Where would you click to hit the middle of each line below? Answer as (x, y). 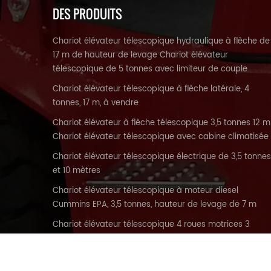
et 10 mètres (77, 171)
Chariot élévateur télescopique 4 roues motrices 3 (151, 225)
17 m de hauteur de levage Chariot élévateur (140, 55)
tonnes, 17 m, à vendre (96, 103)
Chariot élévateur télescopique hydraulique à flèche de (161, 41)
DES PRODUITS (87, 14)
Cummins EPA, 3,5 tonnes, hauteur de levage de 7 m (155, 205)
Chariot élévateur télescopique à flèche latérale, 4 (151, 89)
